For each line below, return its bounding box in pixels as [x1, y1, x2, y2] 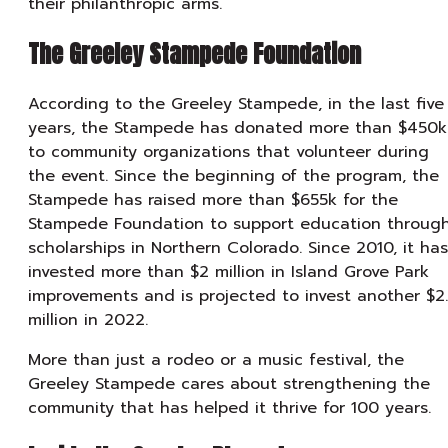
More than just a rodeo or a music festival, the [28, 347, 404, 372]
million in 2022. [28, 307, 148, 332]
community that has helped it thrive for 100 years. [28, 395, 431, 420]
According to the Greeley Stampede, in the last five [28, 91, 444, 116]
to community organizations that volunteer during [28, 139, 429, 164]
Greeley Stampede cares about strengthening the [28, 371, 430, 396]
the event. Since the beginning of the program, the [28, 163, 439, 188]
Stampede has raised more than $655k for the [28, 187, 398, 212]
